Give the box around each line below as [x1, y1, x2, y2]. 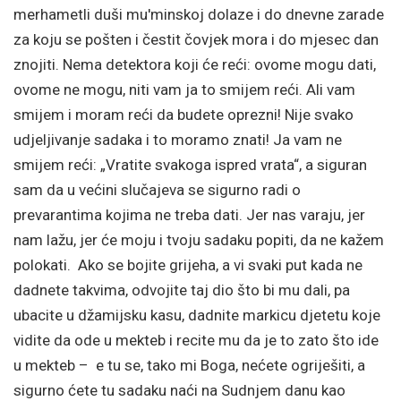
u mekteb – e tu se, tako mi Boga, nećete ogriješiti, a [13, 356, 365, 374]
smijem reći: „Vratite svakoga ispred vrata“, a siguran [13, 156, 367, 174]
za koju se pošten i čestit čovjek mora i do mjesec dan [13, 30, 379, 48]
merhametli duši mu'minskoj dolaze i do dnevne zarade [13, 5, 384, 23]
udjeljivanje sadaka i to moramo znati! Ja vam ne [13, 131, 342, 149]
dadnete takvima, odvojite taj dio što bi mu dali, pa [13, 281, 350, 299]
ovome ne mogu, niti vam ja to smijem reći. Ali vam [13, 81, 355, 98]
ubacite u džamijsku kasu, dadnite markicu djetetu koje [13, 306, 380, 324]
